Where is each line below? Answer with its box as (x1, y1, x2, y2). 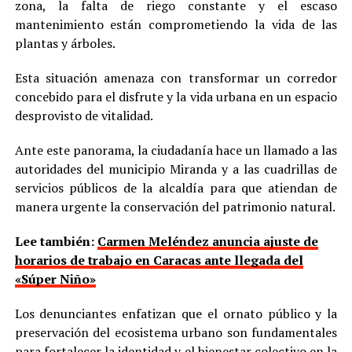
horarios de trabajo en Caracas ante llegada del (14, 251, 303, 269)
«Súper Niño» (14, 269, 96, 288)
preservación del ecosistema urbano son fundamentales (14, 323, 338, 341)
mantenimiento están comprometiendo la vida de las (14, 15, 338, 33)
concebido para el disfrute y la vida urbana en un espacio (14, 87, 338, 105)
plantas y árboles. (14, 34, 115, 52)
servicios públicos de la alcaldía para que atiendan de (14, 178, 338, 196)
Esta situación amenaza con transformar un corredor (14, 68, 338, 86)
